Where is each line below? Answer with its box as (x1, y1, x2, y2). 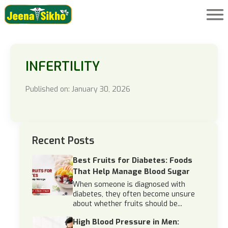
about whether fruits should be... (73, 199, 182, 209)
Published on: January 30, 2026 (25, 84, 130, 94)
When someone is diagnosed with (73, 180, 185, 189)
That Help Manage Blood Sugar (73, 166, 190, 177)
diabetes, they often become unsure (73, 189, 195, 199)
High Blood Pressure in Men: (73, 217, 179, 227)
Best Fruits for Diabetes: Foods (73, 155, 192, 165)
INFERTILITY (25, 58, 100, 75)
